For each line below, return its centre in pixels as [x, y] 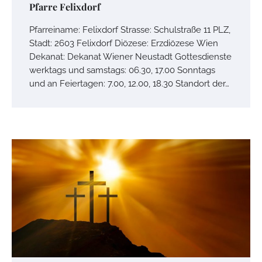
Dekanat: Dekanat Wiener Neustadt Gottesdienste [130, 56]
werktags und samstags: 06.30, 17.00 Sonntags [122, 70]
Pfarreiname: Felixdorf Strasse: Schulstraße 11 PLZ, [130, 29]
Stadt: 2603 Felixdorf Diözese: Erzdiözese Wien [124, 43]
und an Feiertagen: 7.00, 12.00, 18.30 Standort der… [129, 83]
